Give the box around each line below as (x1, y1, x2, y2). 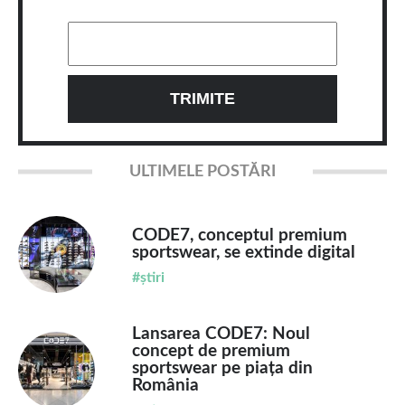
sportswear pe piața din (131, 360, 313, 378)
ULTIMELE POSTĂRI (128, 164, 276, 181)
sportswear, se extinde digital (131, 244, 355, 262)
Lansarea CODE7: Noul (131, 325, 310, 344)
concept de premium (131, 343, 290, 361)
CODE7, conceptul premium (131, 227, 347, 245)
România (131, 377, 199, 395)
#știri (131, 270, 165, 286)
